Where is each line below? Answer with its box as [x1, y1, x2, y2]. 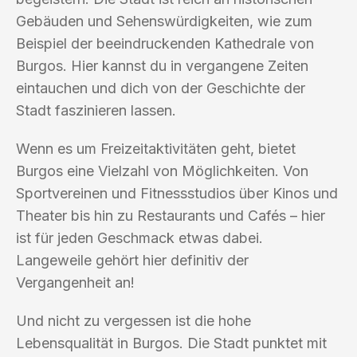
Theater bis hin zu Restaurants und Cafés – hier [16, 206, 325, 224]
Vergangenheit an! [16, 273, 135, 291]
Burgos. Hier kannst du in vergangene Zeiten [16, 57, 308, 74]
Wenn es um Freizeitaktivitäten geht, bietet [16, 139, 296, 157]
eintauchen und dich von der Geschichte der [16, 79, 305, 96]
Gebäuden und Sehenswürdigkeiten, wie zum [16, 12, 312, 29]
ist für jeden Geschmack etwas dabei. [16, 229, 263, 246]
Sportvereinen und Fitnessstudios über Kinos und [16, 184, 338, 202]
